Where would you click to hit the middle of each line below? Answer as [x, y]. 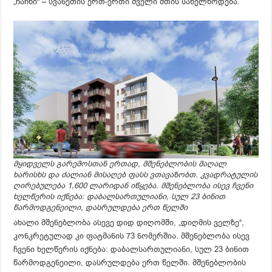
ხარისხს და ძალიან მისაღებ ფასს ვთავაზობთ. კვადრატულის [136, 174]
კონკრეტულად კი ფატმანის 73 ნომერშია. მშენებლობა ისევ [132, 236]
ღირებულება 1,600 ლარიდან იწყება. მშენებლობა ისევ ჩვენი [134, 185]
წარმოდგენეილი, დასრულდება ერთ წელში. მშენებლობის [130, 262]
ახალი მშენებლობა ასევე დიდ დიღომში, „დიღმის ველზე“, [129, 222]
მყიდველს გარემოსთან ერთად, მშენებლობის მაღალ [120, 163]
